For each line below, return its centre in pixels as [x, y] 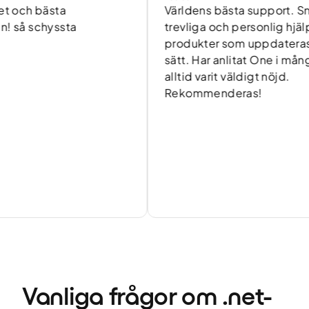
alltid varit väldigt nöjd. [192, 76]
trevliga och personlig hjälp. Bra [216, 27]
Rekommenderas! [179, 93]
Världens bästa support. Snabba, [219, 10]
